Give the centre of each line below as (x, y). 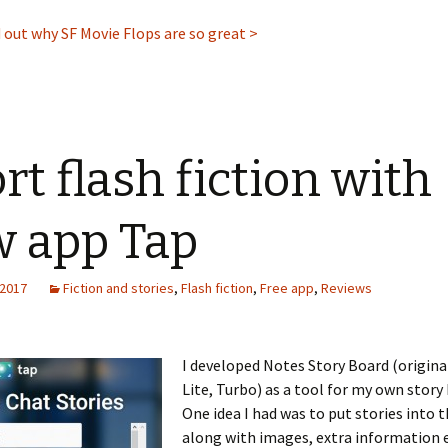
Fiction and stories (118, 288)
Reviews (346, 288)
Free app (287, 288)
